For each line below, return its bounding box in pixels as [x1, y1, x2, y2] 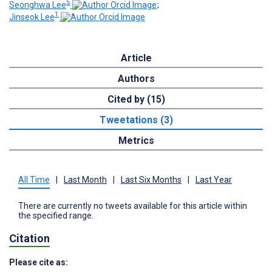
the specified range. [18, 211, 93, 221]
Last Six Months [121, 175, 182, 185]
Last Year [195, 175, 232, 185]
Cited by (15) [107, 93, 165, 106]
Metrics [118, 135, 154, 147]
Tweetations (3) [99, 114, 173, 126]
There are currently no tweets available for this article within [18, 201, 247, 211]
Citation [9, 231, 50, 245]
